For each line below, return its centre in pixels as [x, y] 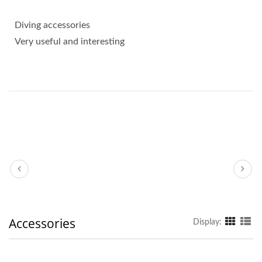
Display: [207, 222]
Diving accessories [52, 25]
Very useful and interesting [70, 41]
